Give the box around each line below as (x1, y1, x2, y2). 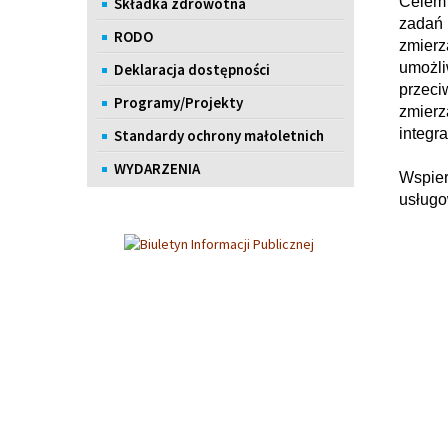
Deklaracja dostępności (114, 60, 270, 79)
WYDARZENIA (114, 159, 200, 178)
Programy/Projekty (114, 93, 243, 112)
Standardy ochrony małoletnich (114, 126, 324, 145)
